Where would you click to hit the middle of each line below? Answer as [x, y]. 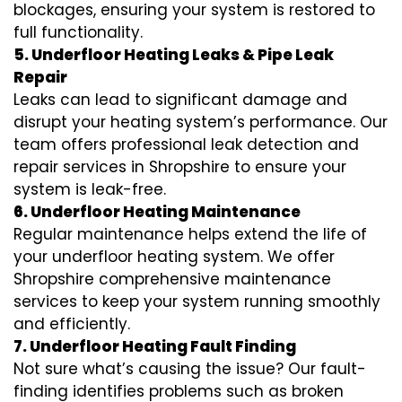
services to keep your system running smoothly [197, 302]
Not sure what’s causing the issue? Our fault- [190, 369]
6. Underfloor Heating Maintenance [157, 212]
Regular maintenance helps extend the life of [190, 235]
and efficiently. [72, 324]
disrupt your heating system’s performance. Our [201, 122]
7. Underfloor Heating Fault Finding [155, 347]
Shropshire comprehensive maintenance [172, 280]
